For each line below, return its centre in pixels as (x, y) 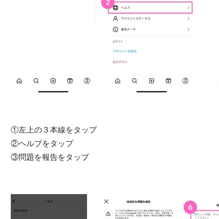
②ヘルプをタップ (42, 143)
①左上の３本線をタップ (54, 130)
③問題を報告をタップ (50, 157)
